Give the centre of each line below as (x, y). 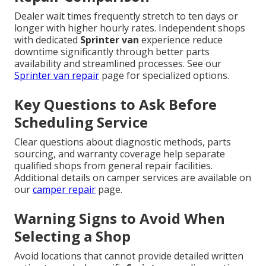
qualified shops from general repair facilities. (113, 166)
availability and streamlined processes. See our (118, 64)
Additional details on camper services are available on (133, 178)
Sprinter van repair (57, 76)
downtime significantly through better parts (112, 52)
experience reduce (181, 40)
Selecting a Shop (72, 236)
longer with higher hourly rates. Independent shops (130, 28)
